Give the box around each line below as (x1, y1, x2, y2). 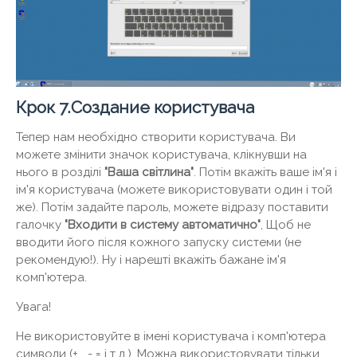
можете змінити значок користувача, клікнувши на (16, 147, 307, 163)
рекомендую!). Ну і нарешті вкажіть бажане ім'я (16, 253, 286, 268)
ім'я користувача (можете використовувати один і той (16, 182, 332, 198)
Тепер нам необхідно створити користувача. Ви (16, 130, 296, 145)
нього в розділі (16, 165, 104, 180)
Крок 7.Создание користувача (16, 97, 254, 118)
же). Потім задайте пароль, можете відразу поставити (16, 200, 328, 215)
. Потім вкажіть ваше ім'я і (194, 165, 337, 180)
